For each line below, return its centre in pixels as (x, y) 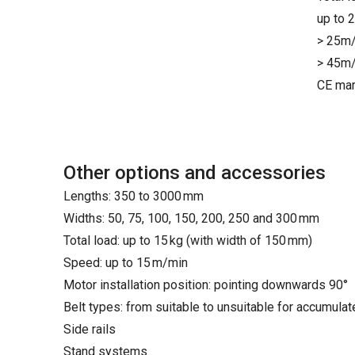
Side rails (90, 329)
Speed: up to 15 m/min (126, 263)
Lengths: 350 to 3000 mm (134, 196)
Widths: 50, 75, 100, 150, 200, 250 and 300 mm (191, 218)
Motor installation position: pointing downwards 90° (206, 285)
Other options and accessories (195, 173)
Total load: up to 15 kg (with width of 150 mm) (188, 240)
